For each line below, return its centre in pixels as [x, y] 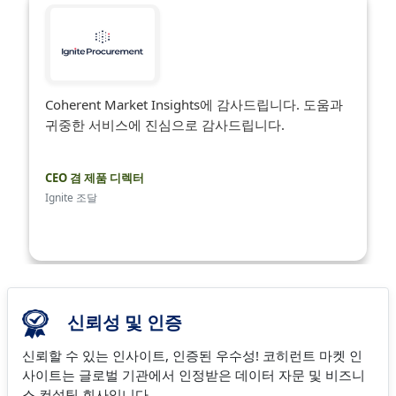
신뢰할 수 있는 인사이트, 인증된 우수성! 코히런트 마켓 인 [192, 355]
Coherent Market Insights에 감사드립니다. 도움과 [194, 104]
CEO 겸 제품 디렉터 [94, 178]
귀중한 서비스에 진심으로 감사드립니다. [164, 125]
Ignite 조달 [71, 198]
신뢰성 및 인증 [122, 322]
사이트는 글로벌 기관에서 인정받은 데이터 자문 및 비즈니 [194, 374]
